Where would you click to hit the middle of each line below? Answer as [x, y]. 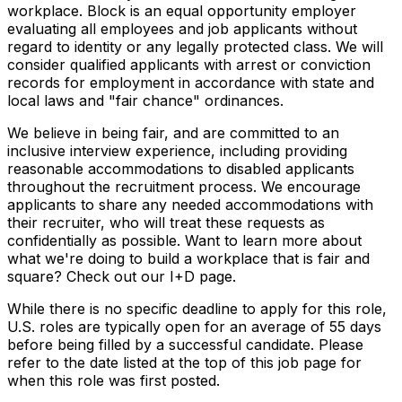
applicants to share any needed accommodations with [190, 204]
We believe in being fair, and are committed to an [173, 132]
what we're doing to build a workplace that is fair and [188, 258]
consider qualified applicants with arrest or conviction [189, 64]
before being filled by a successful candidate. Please [185, 344]
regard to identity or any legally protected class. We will [195, 46]
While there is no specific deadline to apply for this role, [197, 308]
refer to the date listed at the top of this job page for [184, 362]
